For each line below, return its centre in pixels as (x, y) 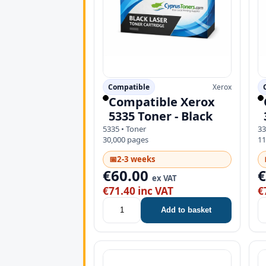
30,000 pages (126, 139)
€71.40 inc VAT (138, 191)
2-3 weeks (136, 159)
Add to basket (186, 210)
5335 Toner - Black (161, 116)
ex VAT (164, 178)
